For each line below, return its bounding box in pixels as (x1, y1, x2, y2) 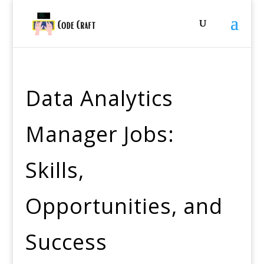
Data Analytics (25, 84, 173, 113)
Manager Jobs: (25, 120, 174, 148)
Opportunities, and (25, 192, 223, 220)
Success (25, 227, 107, 256)
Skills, (25, 156, 84, 184)
